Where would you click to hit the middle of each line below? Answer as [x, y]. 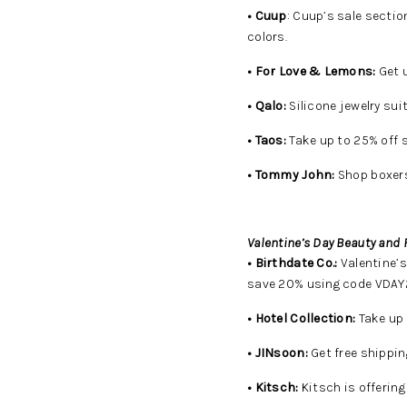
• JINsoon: [279, 353]
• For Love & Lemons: [312, 71]
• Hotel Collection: [302, 318]
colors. [267, 37]
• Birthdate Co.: [293, 263]
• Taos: [267, 140]
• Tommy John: [291, 175]
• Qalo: [267, 106]
